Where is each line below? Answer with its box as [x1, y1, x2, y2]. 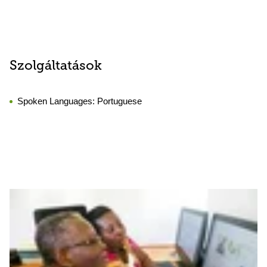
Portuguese [97, 96, 142, 106]
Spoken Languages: [17, 96, 97, 106]
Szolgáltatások [10, 60, 102, 73]
